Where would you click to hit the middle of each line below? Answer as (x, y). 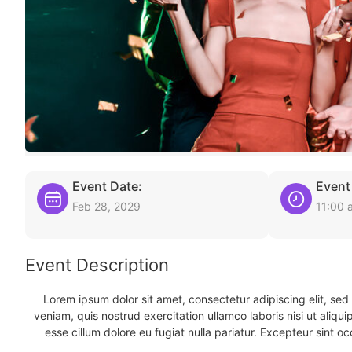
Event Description (97, 265)
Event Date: (107, 186)
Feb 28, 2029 (106, 206)
